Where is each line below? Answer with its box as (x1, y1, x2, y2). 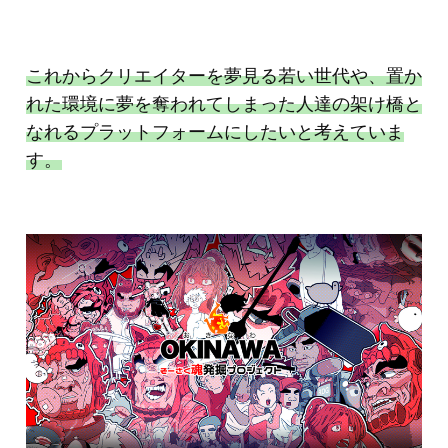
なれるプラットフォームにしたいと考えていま (26, 122, 404, 143)
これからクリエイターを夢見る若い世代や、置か (26, 66, 422, 87)
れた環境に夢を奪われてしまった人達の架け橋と (26, 94, 422, 115)
